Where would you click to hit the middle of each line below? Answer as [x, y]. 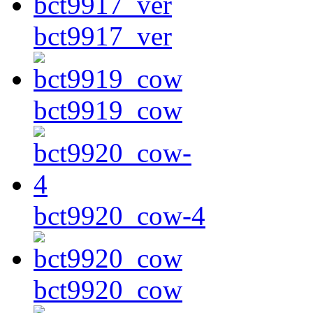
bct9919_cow [108, 110]
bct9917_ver [103, 36]
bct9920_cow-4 [119, 216]
